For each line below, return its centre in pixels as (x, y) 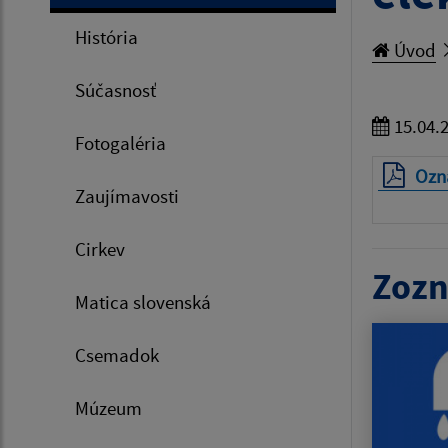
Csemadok (117, 355)
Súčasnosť (115, 90)
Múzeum (108, 408)
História (106, 37)
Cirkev (100, 249)
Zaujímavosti (127, 196)
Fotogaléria (120, 143)
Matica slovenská (143, 302)
